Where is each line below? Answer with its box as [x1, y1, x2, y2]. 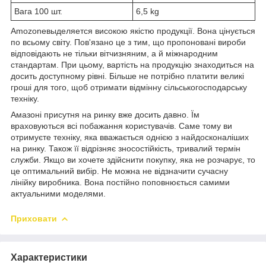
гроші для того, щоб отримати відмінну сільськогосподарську [11, 82, 247, 92]
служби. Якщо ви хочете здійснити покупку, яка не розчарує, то [11, 154, 255, 164]
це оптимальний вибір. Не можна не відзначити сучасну [11, 166, 228, 176]
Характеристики [11, 252, 87, 262]
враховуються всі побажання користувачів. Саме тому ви [11, 121, 232, 131]
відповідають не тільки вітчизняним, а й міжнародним [11, 48, 218, 58]
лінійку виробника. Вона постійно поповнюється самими [11, 177, 230, 187]
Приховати [11, 213, 57, 223]
